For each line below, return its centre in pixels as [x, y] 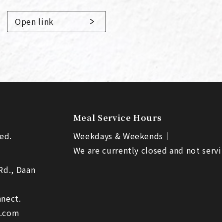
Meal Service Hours [117, 118]
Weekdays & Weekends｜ [122, 136]
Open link [34, 21]
